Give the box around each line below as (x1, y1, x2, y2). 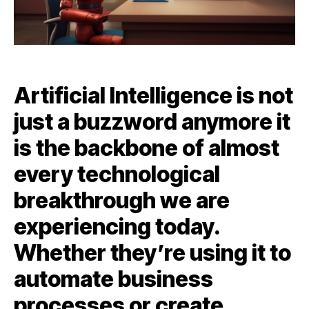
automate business (14, 266, 213, 293)
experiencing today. (14, 213, 220, 241)
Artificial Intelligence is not (14, 82, 293, 110)
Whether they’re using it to (14, 239, 291, 267)
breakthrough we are (14, 187, 230, 215)
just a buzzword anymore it (14, 108, 290, 136)
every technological (14, 161, 220, 188)
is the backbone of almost (14, 134, 279, 162)
